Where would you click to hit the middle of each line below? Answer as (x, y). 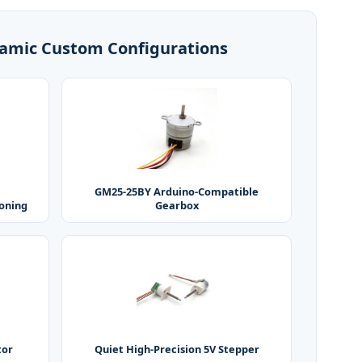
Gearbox (177, 205)
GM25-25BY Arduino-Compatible (177, 191)
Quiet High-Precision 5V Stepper (177, 349)
